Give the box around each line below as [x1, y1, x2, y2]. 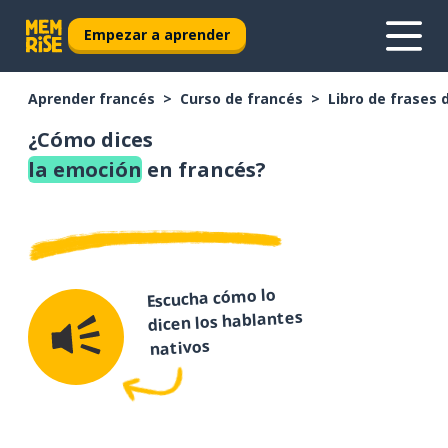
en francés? [142, 156, 266, 183]
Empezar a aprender [84, 24, 230, 44]
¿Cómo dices [28, 126, 153, 153]
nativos [148, 335, 210, 361]
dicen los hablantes [147, 306, 304, 337]
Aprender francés [28, 89, 155, 108]
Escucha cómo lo [146, 283, 277, 313]
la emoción [28, 156, 142, 183]
